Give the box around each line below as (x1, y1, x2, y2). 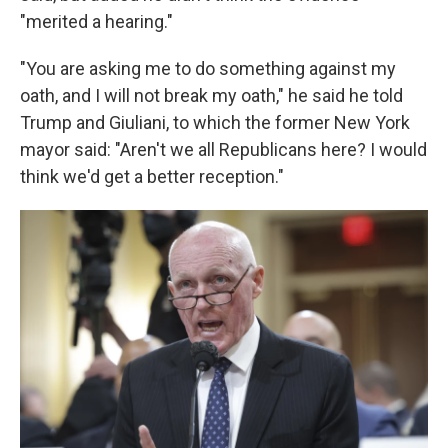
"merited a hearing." (20, 10, 173, 32)
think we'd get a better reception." (20, 165, 284, 187)
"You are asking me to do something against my (20, 57, 396, 79)
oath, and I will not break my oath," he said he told (20, 84, 403, 106)
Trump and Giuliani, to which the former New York (20, 111, 410, 133)
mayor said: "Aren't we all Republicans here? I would (20, 138, 427, 160)
